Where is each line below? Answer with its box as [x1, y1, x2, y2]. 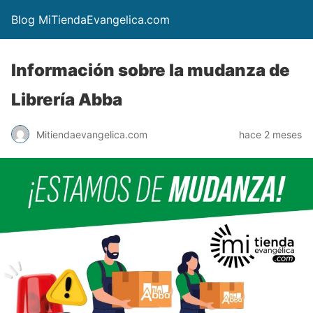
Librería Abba [11, 89, 122, 110]
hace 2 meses [239, 128, 302, 140]
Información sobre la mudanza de [11, 60, 290, 80]
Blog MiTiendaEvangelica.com [11, 13, 170, 27]
